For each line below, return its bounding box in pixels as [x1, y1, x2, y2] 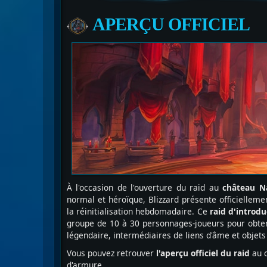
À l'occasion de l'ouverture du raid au [67, 182, 223, 194]
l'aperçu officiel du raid [156, 247, 250, 259]
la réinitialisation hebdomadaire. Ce [67, 206, 210, 218]
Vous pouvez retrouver [67, 247, 156, 259]
